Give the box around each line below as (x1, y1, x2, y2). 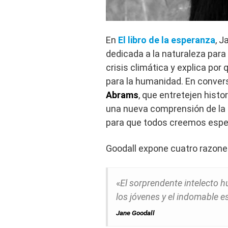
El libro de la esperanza (118, 35, 215, 46)
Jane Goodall (116, 209, 155, 217)
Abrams (106, 90, 138, 101)
